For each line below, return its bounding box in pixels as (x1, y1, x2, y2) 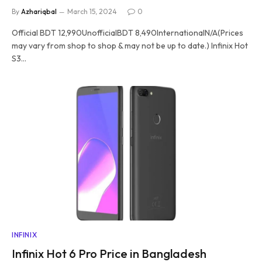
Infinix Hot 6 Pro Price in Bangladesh (12, 246, 206, 261)
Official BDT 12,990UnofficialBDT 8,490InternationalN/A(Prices (12, 27, 243, 38)
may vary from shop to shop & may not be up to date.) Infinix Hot (12, 40, 248, 51)
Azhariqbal (21, 7, 57, 16)
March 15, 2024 (67, 7, 117, 16)
